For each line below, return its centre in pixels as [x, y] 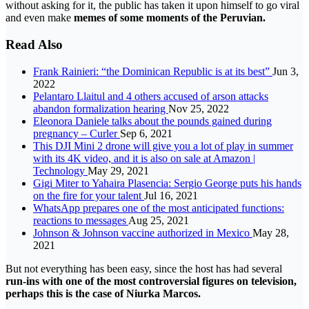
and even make [40, 18]
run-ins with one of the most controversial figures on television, [151, 281]
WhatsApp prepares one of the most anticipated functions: [159, 208]
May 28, [271, 232]
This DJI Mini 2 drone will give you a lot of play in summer [163, 146]
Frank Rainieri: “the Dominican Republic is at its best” [153, 71]
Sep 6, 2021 [146, 133]
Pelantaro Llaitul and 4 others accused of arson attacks [151, 96]
